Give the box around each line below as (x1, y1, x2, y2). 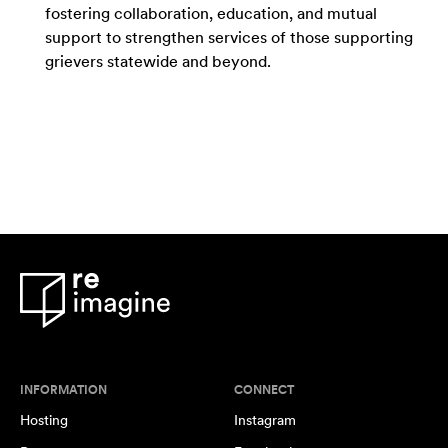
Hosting (20, 412, 68, 428)
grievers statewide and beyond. (45, 52, 271, 71)
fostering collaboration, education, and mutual (45, 4, 377, 23)
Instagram (234, 412, 296, 428)
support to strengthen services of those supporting (45, 28, 413, 47)
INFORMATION (20, 383, 107, 397)
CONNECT (234, 383, 294, 397)
